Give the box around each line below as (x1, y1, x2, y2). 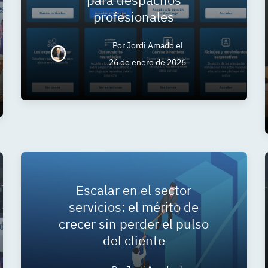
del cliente (102, 231, 165, 249)
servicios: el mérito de (69, 197, 199, 215)
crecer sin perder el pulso (59, 214, 209, 232)
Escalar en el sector (76, 181, 192, 199)
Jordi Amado (126, 39, 174, 51)
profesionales (93, 7, 175, 25)
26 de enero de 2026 (109, 56, 187, 68)
